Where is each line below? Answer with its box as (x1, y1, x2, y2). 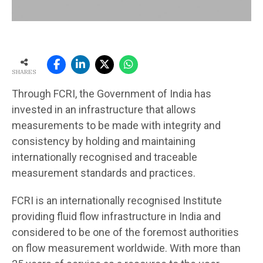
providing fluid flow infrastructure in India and (12, 210, 221, 222)
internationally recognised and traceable (12, 150, 197, 163)
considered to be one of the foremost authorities (12, 225, 239, 238)
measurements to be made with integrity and (12, 119, 221, 131)
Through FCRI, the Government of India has (12, 87, 211, 100)
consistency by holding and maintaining (12, 134, 195, 147)
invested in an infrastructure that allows (12, 103, 196, 116)
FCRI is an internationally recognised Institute (12, 194, 222, 207)
